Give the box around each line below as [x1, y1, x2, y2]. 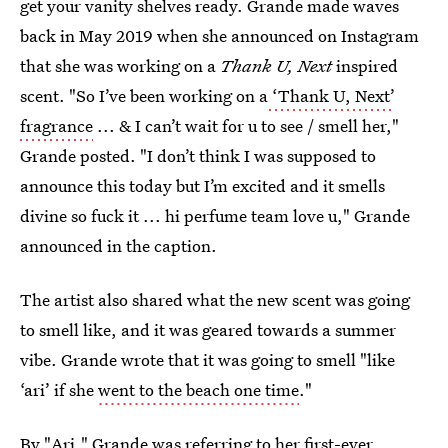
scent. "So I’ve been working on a [20, 84, 268, 107]
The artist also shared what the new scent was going [20, 288, 410, 311]
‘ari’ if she [20, 378, 98, 401]
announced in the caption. [20, 234, 217, 257]
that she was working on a [20, 54, 220, 77]
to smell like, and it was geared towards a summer [20, 318, 396, 341]
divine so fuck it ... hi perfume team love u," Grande [20, 204, 410, 227]
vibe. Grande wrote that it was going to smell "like [20, 348, 395, 371]
